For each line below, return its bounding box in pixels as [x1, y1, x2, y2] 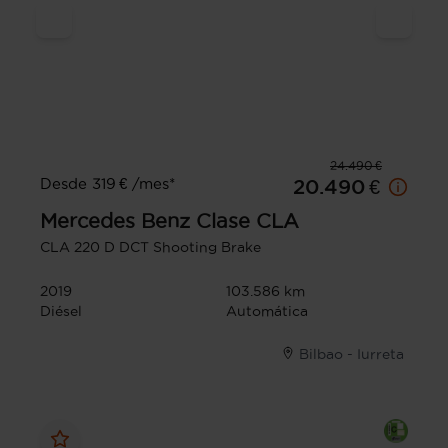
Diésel [40, 302, 82, 319]
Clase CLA [196, 209, 299, 232]
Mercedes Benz [40, 209, 190, 232]
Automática [226, 302, 308, 319]
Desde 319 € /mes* [40, 174, 175, 192]
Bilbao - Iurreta [299, 345, 404, 362]
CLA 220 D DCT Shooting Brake [40, 238, 261, 255]
